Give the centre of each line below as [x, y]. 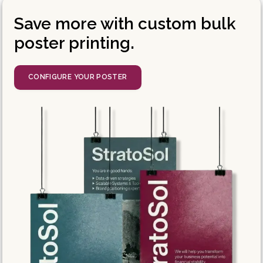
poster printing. [74, 43]
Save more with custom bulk [125, 23]
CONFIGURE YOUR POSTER [77, 77]
